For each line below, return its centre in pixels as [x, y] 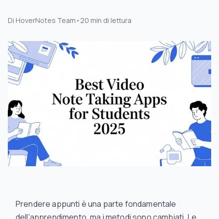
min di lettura [111, 20]
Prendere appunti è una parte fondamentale [96, 204]
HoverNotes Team [46, 20]
